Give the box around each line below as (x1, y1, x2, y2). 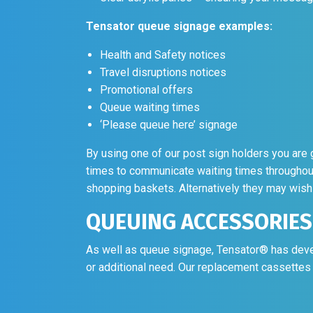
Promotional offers (99, 43, 193, 57)
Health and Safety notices (99, 8, 226, 22)
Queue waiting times (99, 60, 200, 74)
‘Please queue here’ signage (99, 78, 238, 92)
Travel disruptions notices (99, 25, 226, 39)
